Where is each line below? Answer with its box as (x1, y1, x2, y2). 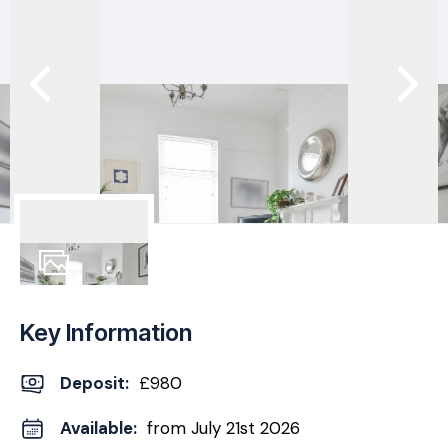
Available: (60, 417, 137, 439)
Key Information (20, 318, 192, 347)
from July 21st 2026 (147, 417, 300, 439)
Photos (36, 283, 88, 303)
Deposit (60, 372, 125, 394)
